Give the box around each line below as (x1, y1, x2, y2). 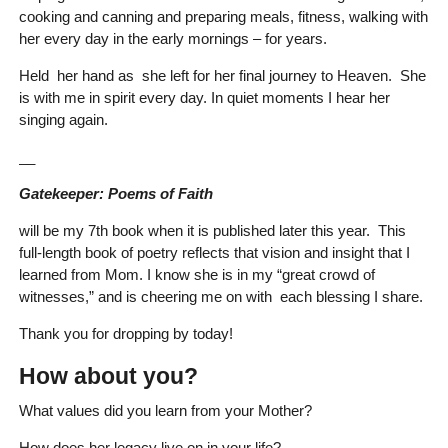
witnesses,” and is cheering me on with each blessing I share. (18, 287, 423, 305)
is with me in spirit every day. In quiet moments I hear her (18, 88, 390, 106)
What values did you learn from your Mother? (18, 401, 312, 419)
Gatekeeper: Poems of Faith (18, 184, 213, 202)
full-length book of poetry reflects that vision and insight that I (18, 243, 410, 261)
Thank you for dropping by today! (18, 324, 233, 342)
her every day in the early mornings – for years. (18, 29, 327, 47)
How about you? (18, 364, 198, 390)
